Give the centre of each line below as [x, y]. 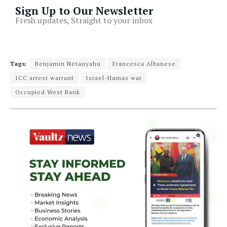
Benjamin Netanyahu [68, 64]
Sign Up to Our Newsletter [84, 11]
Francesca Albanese [144, 64]
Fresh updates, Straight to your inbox [84, 21]
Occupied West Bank [48, 92]
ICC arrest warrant [45, 78]
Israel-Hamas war [114, 78]
